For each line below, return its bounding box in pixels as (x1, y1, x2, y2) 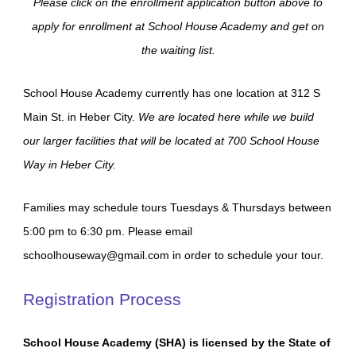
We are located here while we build (138, 110, 315, 123)
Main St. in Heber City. (23, 110, 139, 123)
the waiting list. (141, 44, 215, 56)
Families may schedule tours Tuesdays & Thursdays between (23, 201, 332, 214)
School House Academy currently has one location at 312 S (23, 87, 321, 99)
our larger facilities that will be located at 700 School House (23, 134, 320, 147)
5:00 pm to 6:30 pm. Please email (23, 225, 193, 238)
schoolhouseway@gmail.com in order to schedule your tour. (23, 249, 324, 261)
